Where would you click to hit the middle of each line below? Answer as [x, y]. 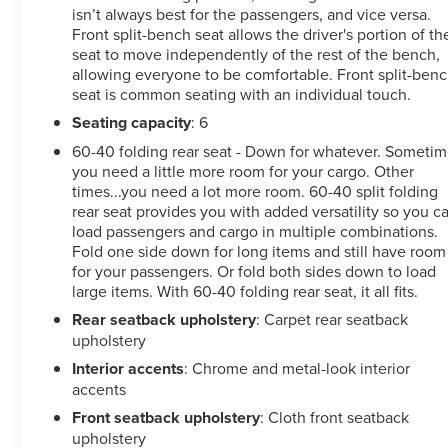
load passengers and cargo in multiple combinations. [255, 230]
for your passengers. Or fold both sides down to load [254, 270]
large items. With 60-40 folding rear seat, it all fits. [245, 290]
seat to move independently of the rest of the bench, [256, 53]
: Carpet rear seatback [332, 318]
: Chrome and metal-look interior [297, 367]
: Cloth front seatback [335, 416]
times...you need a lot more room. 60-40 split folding [255, 190]
